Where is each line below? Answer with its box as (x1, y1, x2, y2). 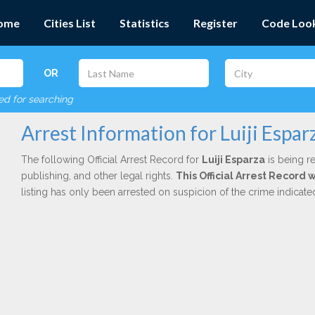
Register (193, 16, 238, 30)
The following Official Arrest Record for (20, 154, 202, 165)
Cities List (44, 16, 96, 30)
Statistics (120, 16, 169, 30)
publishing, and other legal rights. (20, 170, 176, 181)
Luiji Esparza (201, 154, 265, 165)
